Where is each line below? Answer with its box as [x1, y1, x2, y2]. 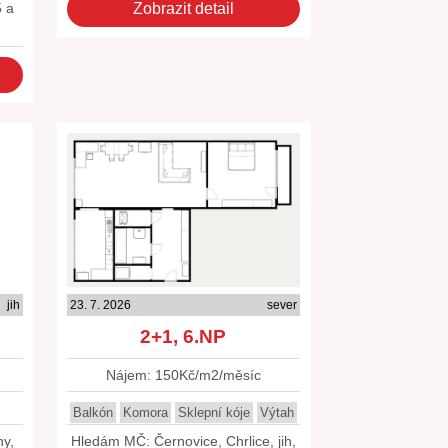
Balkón [72, 405, 113, 420]
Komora [122, 405, 168, 420]
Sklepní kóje [177, 405, 250, 420]
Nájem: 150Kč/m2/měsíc [105, 367, 261, 383]
